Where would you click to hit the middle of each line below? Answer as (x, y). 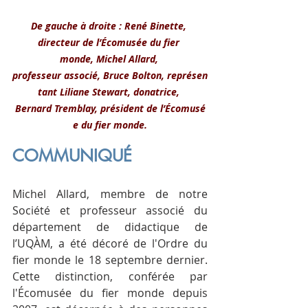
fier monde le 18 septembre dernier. (110, 260)
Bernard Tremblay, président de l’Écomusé (110, 108)
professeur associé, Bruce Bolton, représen (110, 75)
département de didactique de (110, 227)
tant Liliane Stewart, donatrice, (110, 91)
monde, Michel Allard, (110, 58)
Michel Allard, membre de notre (110, 194)
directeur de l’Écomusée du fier (110, 42)
